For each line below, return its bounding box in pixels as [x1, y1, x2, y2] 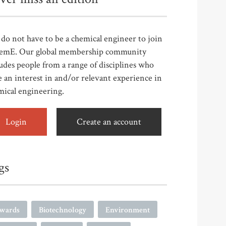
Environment [105, 205, 150, 216]
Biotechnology [39, 205, 86, 216]
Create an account [77, 116, 141, 128]
